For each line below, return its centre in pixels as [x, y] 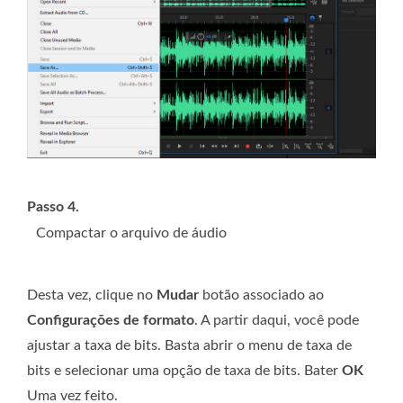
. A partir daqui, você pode [277, 320]
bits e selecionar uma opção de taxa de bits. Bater [184, 370]
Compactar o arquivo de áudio [131, 233]
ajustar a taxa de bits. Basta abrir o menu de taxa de [189, 345]
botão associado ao [261, 295]
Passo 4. [53, 206]
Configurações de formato [111, 320]
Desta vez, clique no [92, 295]
